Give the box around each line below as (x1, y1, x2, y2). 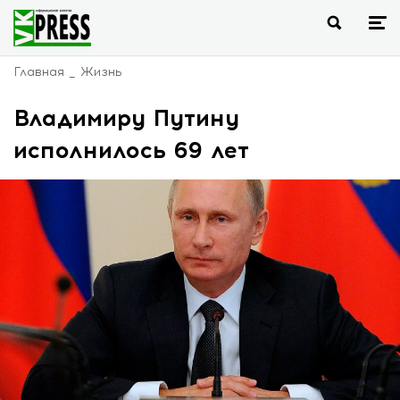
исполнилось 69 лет (13, 136, 249, 164)
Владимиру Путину (13, 104, 239, 132)
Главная (13, 64, 64, 79)
